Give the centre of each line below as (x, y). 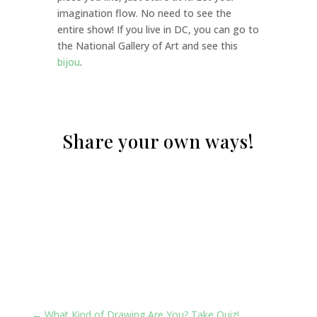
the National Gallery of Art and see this (147, 45)
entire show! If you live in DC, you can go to (158, 29)
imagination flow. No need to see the (144, 13)
